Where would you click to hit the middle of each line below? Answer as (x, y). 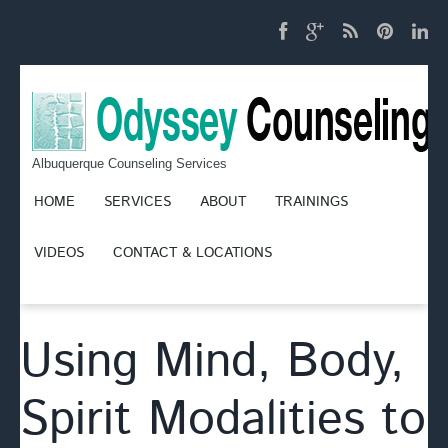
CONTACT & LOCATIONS (192, 253)
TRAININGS (311, 202)
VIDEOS (59, 253)
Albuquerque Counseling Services (129, 163)
